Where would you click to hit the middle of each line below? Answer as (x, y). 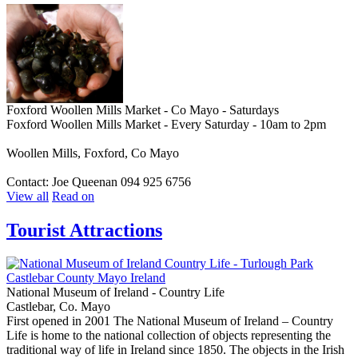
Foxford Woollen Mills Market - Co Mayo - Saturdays (143, 109)
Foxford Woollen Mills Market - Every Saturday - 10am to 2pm (166, 124)
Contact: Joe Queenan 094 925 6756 (99, 181)
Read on (73, 196)
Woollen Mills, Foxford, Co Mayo (93, 153)
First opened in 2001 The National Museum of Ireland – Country (170, 321)
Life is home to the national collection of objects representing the (169, 336)
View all (28, 196)
